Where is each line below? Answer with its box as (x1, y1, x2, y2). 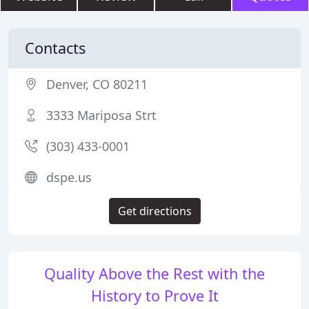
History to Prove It (90, 286, 219, 306)
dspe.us (46, 169, 92, 186)
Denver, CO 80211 (46, 76, 148, 92)
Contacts (25, 38, 86, 58)
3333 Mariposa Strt (46, 107, 157, 123)
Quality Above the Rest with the (44, 263, 265, 283)
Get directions (117, 203, 192, 219)
